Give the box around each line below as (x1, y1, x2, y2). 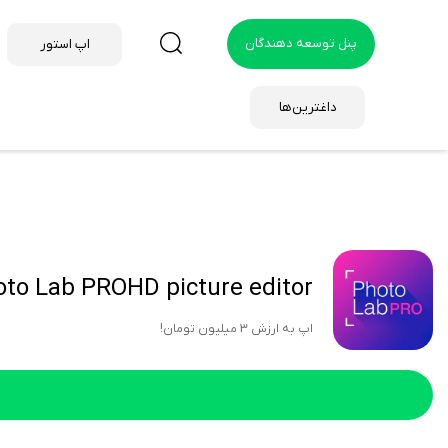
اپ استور (39, 36, 90, 53)
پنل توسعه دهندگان (245, 34, 358, 52)
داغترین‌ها (278, 99, 337, 116)
